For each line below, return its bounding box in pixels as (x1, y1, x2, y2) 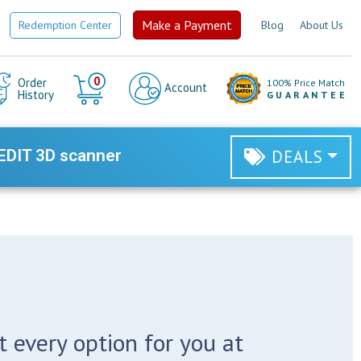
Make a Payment (142, 17, 232, 33)
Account (160, 79, 207, 95)
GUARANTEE (266, 89, 347, 101)
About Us (300, 17, 343, 32)
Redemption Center (19, 17, 112, 32)
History (17, 87, 54, 102)
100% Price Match (266, 77, 345, 89)
